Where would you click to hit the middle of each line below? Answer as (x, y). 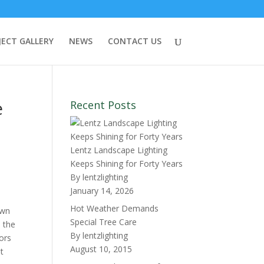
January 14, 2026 (102, 191)
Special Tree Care (104, 222)
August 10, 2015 (101, 249)
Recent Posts (103, 105)
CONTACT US (134, 41)
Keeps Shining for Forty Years (127, 164)
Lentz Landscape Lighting (119, 150)
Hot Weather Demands (115, 208)
